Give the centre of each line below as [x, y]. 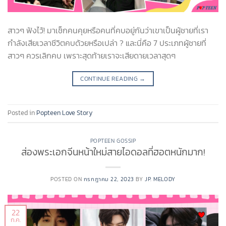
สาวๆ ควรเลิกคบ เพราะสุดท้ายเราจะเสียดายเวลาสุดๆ [92, 55]
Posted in [22, 113]
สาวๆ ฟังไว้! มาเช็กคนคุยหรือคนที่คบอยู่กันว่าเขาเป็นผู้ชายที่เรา [108, 30]
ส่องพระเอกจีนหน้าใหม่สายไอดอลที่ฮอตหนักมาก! [113, 152]
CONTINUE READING [110, 78]
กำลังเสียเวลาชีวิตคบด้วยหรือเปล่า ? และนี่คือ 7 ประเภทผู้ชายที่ [107, 43]
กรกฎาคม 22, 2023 [109, 179]
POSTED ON [67, 179]
